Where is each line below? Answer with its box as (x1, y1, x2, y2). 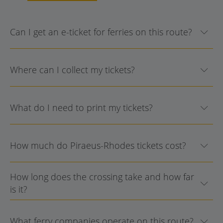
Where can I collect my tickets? (10, 63, 135, 76)
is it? (10, 183, 27, 195)
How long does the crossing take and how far (10, 171, 194, 183)
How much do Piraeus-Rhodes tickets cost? (10, 139, 186, 151)
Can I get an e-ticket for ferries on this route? (10, 25, 192, 38)
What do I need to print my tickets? (10, 101, 153, 113)
